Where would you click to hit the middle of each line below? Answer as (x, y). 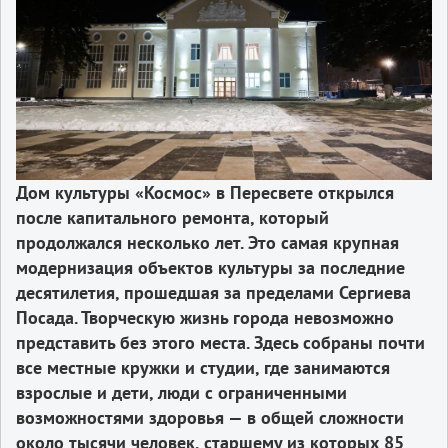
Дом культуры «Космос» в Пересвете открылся (205, 192)
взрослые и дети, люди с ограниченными (181, 392)
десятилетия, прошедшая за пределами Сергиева (213, 292)
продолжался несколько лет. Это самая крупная (207, 242)
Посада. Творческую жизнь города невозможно (205, 317)
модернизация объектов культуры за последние (210, 267)
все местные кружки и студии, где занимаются (203, 367)
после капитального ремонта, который (172, 217)
